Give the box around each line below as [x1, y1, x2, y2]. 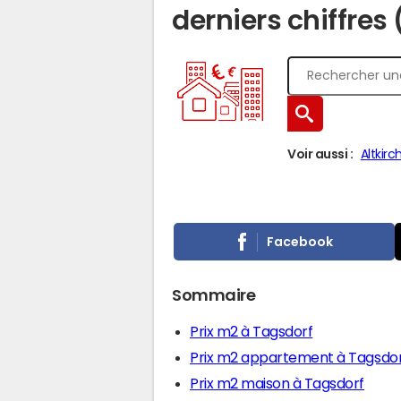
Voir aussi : [287, 148, 354, 160]
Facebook [267, 235, 334, 248]
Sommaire [172, 287, 256, 303]
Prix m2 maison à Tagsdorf [190, 376, 364, 390]
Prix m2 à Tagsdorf [190, 324, 313, 338]
